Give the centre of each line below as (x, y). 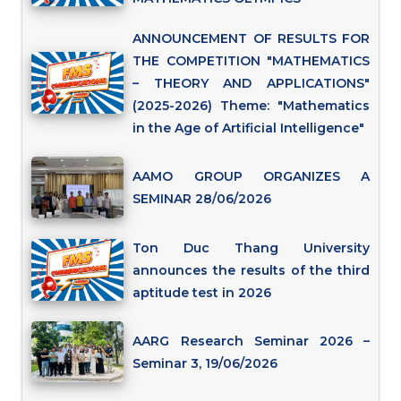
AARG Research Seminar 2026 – (252, 341)
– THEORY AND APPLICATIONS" (252, 83)
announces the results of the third (252, 270)
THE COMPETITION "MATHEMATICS (252, 60)
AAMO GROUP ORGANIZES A (252, 177)
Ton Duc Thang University (252, 247)
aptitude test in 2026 (202, 292)
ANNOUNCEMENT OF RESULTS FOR (252, 38)
